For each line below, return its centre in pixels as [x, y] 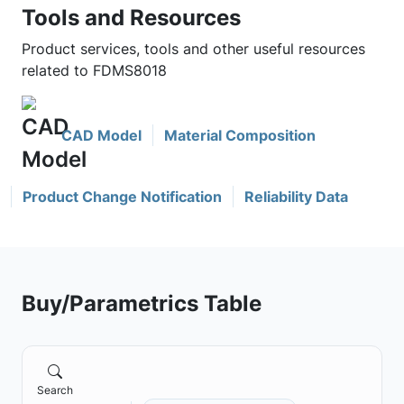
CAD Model [101, 135]
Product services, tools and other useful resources [193, 49]
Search [55, 390]
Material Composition [240, 135]
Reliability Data [296, 197]
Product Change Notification [122, 197]
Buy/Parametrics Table [142, 303]
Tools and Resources [131, 17]
